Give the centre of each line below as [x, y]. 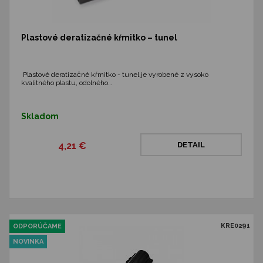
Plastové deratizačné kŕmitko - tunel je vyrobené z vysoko [115, 75]
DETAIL [191, 145]
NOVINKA [28, 242]
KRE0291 [235, 226]
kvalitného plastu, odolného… [67, 83]
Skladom [40, 116]
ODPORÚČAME [37, 226]
